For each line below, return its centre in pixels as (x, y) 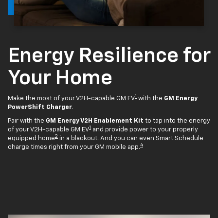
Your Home (60, 78)
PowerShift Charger (40, 107)
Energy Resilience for (109, 56)
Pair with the (27, 121)
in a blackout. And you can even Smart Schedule (131, 138)
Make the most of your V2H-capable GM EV (71, 98)
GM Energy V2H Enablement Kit (95, 121)
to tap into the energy (177, 121)
